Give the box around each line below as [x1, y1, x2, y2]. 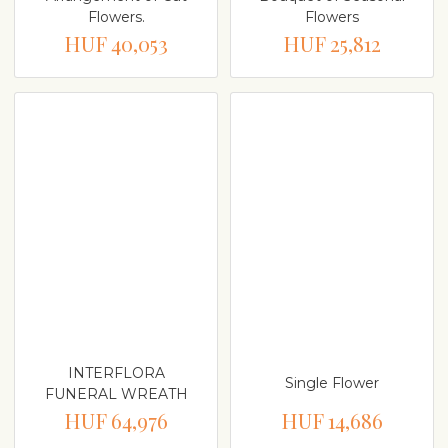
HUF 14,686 [281, 405, 383, 434]
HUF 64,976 [64, 405, 168, 434]
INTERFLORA [67, 363, 165, 382]
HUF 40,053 [64, 29, 168, 57]
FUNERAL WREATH [44, 384, 188, 403]
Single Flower [285, 374, 379, 392]
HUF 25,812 [283, 29, 381, 57]
